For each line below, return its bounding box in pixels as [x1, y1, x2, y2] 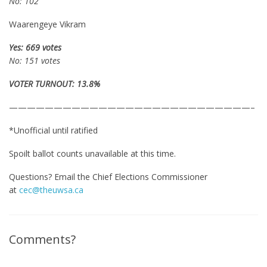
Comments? [9, 231, 76, 247]
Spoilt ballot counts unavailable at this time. [9, 148, 176, 159]
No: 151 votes [9, 55, 63, 66]
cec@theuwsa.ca [19, 184, 83, 195]
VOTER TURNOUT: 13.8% [9, 78, 103, 89]
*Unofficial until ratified [9, 125, 98, 136]
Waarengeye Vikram [9, 18, 86, 30]
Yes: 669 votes [9, 42, 61, 53]
